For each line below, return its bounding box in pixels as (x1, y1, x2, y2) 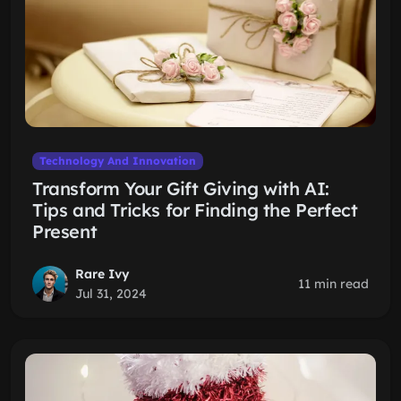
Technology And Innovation (38, 154, 196, 167)
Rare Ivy (75, 266, 130, 282)
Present (32, 220, 98, 243)
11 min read (298, 276, 369, 292)
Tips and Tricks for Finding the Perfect (32, 199, 358, 221)
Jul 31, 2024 (75, 286, 147, 302)
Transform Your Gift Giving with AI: (32, 177, 330, 200)
